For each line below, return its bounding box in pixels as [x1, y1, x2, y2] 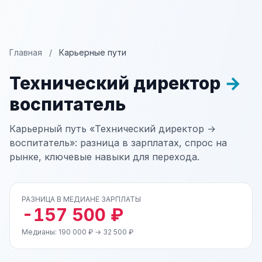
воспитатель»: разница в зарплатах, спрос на [9, 137, 227, 149]
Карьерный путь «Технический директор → [9, 123, 216, 135]
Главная [9, 47, 42, 57]
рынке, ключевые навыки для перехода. [9, 151, 199, 163]
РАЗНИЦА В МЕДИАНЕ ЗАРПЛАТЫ [22, 195, 141, 204]
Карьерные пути [59, 47, 126, 57]
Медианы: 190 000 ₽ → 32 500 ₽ [22, 227, 133, 236]
